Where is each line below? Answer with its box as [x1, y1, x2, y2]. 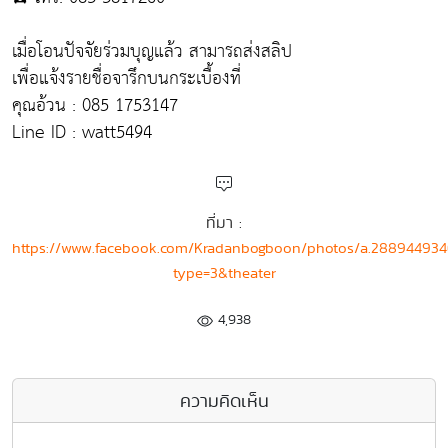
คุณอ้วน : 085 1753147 [12, 88, 178, 122]
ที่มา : [206, 210, 242, 234]
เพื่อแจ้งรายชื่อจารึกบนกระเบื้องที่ [12, 61, 241, 95]
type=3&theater [172, 261, 276, 283]
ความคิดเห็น [179, 387, 269, 413]
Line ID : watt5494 [12, 115, 152, 149]
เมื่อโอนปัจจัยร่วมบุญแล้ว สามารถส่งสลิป [12, 34, 292, 68]
